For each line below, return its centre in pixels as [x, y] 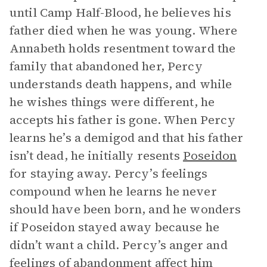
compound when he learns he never [113, 191]
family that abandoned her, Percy [106, 66]
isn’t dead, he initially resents [96, 156]
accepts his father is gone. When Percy [122, 120]
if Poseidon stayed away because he [115, 227]
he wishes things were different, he [112, 102]
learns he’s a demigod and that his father [127, 138]
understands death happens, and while [121, 84]
